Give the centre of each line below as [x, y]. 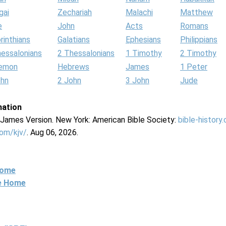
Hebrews [73, 67]
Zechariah [75, 12]
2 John [69, 80]
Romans [194, 26]
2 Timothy [198, 53]
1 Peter [194, 67]
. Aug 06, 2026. [52, 132]
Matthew [196, 12]
